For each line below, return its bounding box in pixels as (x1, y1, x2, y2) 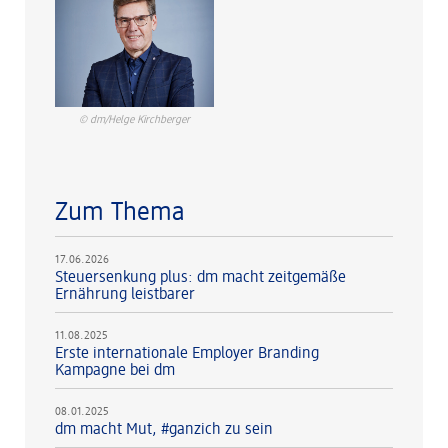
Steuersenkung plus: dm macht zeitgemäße (55, 270, 346, 287)
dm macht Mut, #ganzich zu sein (55, 422, 273, 439)
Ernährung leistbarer (55, 287, 195, 304)
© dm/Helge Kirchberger (78, 115, 190, 127)
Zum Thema (55, 200, 185, 227)
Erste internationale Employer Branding (55, 346, 319, 363)
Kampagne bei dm (55, 363, 175, 380)
